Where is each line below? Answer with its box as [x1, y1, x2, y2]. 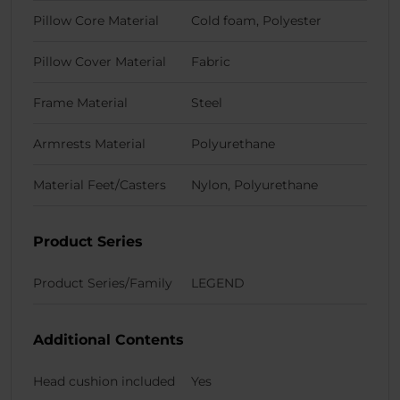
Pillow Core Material [33, 12, 159, 29]
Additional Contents [33, 330, 184, 348]
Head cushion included [33, 372, 175, 389]
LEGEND [191, 274, 245, 291]
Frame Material [33, 94, 128, 111]
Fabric [191, 53, 230, 70]
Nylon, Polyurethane [191, 176, 318, 193]
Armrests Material [33, 135, 146, 152]
